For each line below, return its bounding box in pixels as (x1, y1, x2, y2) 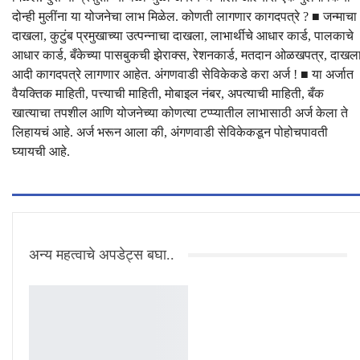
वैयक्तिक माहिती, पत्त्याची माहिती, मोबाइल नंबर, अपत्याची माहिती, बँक (12, 87, 324, 101)
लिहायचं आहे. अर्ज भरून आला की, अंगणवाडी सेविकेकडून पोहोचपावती (12, 125, 328, 140)
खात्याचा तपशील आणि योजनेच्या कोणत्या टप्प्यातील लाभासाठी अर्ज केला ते (12, 106, 348, 121)
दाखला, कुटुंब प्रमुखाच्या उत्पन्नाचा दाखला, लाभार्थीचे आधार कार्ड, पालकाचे (12, 29, 354, 43)
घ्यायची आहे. (12, 145, 70, 159)
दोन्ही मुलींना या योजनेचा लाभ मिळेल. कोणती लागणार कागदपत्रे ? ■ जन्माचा (12, 10, 357, 24)
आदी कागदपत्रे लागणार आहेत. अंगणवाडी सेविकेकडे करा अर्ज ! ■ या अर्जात (12, 67, 354, 82)
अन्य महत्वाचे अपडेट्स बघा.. (29, 247, 174, 264)
